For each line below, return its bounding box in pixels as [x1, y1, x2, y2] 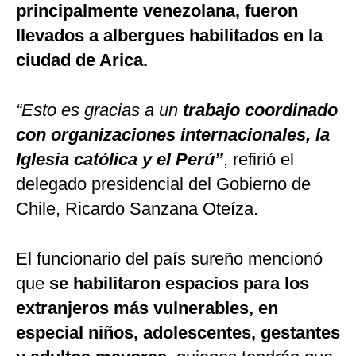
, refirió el [223, 149, 294, 170]
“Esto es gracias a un [16, 100, 183, 121]
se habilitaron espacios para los [49, 273, 309, 294]
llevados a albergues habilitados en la [16, 25, 323, 46]
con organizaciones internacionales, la [16, 125, 330, 145]
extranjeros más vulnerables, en [16, 298, 278, 319]
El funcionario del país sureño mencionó [16, 249, 323, 269]
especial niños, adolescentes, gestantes [16, 323, 340, 343]
